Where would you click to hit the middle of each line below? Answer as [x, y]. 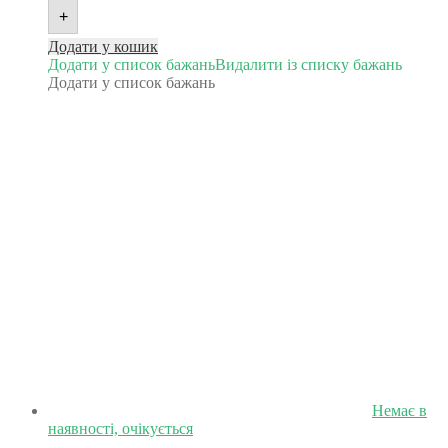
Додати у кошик [103, 47]
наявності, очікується [120, 429]
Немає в [399, 411]
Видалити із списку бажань [308, 65]
